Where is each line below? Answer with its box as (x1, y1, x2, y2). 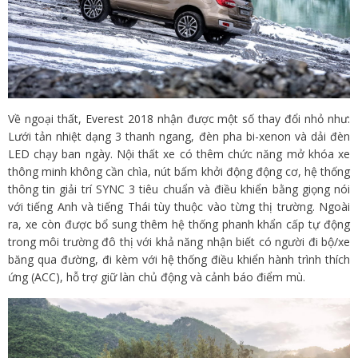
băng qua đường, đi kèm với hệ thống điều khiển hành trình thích (8, 251, 350, 267)
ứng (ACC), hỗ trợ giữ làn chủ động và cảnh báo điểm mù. (8, 268, 305, 284)
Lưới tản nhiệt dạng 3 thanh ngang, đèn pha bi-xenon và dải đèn (8, 128, 350, 144)
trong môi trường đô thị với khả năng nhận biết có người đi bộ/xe (8, 233, 350, 249)
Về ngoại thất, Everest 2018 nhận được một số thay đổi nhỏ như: (8, 110, 350, 126)
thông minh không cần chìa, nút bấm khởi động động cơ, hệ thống (8, 163, 350, 179)
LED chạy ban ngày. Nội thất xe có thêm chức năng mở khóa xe (8, 145, 350, 161)
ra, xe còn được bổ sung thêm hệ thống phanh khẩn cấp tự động (8, 216, 350, 232)
